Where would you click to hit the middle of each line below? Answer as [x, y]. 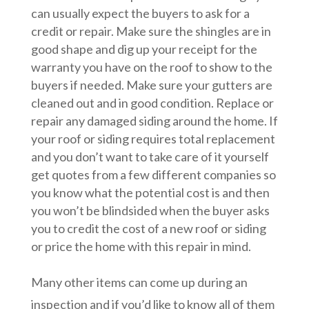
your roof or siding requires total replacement [153, 139]
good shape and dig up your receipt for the [144, 49]
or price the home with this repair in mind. [141, 247]
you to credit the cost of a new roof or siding [148, 229]
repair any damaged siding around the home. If [154, 121]
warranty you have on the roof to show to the [151, 67]
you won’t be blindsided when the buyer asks [150, 211]
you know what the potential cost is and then [150, 193]
